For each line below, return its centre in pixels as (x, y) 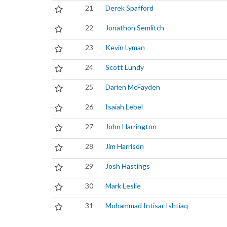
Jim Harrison (125, 146)
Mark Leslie (123, 186)
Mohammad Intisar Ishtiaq (147, 205)
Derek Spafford (129, 8)
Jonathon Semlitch (135, 28)
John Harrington (131, 126)
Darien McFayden (133, 87)
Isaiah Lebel (124, 107)
